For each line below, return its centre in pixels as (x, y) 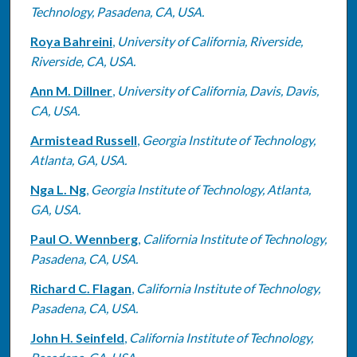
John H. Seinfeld (77, 337)
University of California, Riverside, (210, 41)
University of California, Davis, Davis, (218, 90)
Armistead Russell (83, 139)
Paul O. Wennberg (84, 238)
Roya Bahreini (71, 41)
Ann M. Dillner (71, 90)
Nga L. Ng (58, 189)
